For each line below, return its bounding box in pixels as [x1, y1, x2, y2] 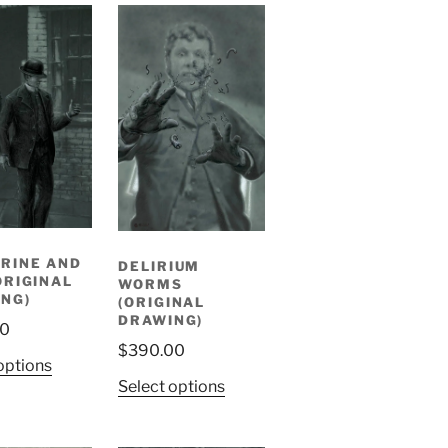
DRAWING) [117, 312, 204, 329]
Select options [117, 377, 225, 397]
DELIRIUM [117, 258, 201, 275]
